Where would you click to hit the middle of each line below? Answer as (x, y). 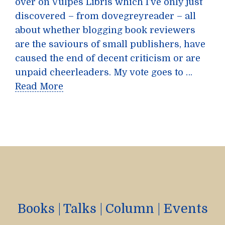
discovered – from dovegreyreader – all (105, 16)
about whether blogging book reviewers (105, 30)
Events (185, 209)
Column (130, 209)
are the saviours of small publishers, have (110, 44)
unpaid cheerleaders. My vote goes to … (104, 72)
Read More (39, 86)
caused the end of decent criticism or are (108, 58)
